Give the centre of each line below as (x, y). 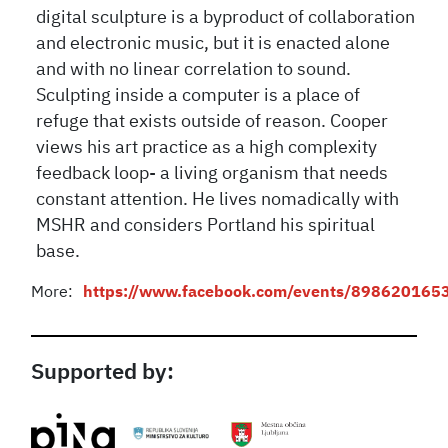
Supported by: (103, 372)
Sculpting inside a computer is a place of (198, 95)
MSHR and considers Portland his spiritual (206, 225)
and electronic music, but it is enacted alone (213, 43)
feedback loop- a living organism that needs (212, 173)
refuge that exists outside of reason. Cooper (212, 121)
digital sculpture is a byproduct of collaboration (226, 17)
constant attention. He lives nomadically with (218, 199)
